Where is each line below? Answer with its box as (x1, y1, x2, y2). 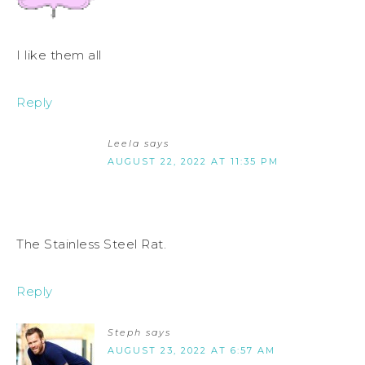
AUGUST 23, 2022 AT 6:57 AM (108, 345, 275, 357)
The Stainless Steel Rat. (16, 236, 166, 253)
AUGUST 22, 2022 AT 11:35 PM (108, 156, 279, 168)
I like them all (16, 47, 102, 64)
